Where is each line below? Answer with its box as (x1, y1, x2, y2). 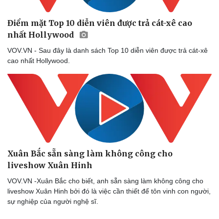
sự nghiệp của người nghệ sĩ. (7, 197, 98, 205)
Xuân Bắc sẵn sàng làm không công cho (7, 148, 173, 158)
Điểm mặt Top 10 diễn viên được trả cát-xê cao (7, 18, 192, 28)
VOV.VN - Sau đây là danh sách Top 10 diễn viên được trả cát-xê (7, 46, 208, 54)
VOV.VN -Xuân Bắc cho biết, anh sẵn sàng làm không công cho (7, 176, 203, 185)
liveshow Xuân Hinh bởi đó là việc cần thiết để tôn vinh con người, (7, 187, 211, 195)
